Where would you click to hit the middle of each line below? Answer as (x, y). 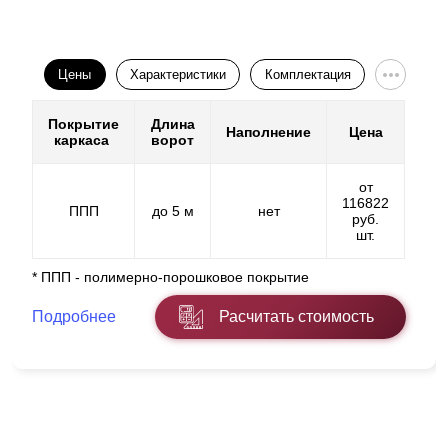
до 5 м (172, 211)
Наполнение (268, 132)
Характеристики (178, 75)
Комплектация (307, 75)
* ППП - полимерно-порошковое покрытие (170, 277)
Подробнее (74, 317)
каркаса (83, 140)
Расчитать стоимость (296, 317)
